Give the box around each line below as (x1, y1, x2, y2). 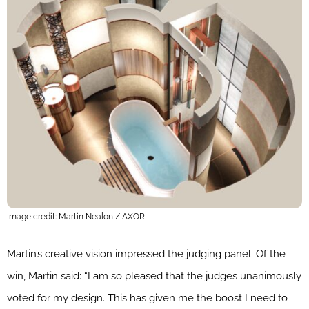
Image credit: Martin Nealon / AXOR (7, 211, 145, 221)
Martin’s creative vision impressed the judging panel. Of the (7, 247, 286, 260)
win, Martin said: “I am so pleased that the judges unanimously (7, 269, 301, 282)
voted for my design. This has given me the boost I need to (7, 291, 288, 304)
